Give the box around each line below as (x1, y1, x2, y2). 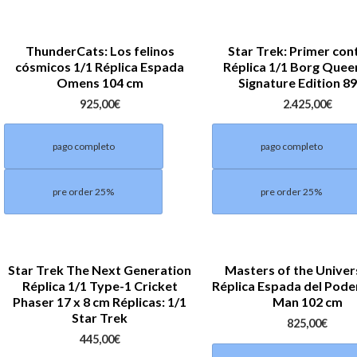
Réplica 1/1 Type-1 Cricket (22, 278, 178, 294)
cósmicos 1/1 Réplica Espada (15, 58, 185, 74)
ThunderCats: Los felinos (25, 42, 175, 58)
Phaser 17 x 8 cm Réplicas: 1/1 (13, 294, 187, 310)
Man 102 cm (272, 294, 343, 310)
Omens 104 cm (56, 74, 143, 90)
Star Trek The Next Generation (8, 262, 192, 278)
